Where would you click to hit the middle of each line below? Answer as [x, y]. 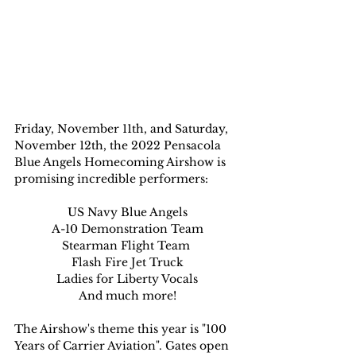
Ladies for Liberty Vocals [127, 279]
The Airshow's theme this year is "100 [122, 329]
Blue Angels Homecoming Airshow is [122, 163]
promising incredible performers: [111, 179]
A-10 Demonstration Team [127, 229]
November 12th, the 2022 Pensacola [119, 146]
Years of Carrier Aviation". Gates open [123, 346]
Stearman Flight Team [127, 246]
